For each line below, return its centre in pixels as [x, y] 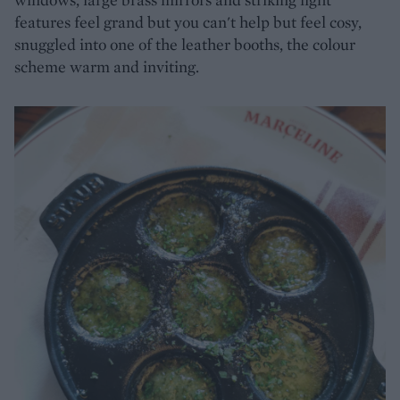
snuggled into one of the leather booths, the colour [185, 44]
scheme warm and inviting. [107, 66]
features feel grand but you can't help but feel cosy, [188, 21]
